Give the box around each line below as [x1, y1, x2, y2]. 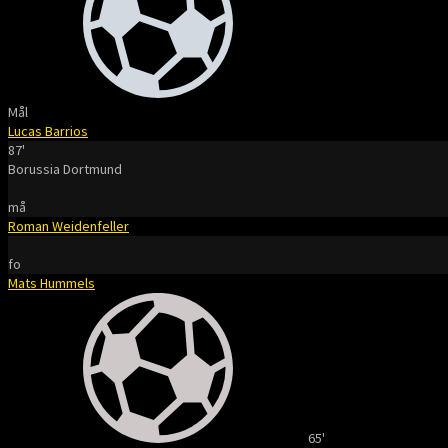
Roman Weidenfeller [8, 217, 129, 235]
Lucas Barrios [8, 122, 88, 140]
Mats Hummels [8, 274, 95, 292]
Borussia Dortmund [8, 160, 122, 178]
